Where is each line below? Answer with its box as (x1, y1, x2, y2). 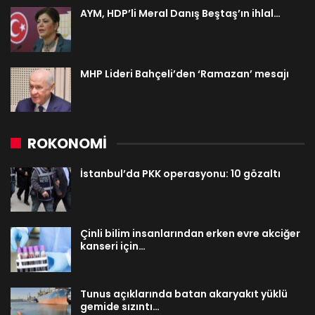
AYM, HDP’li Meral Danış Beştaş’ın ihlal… (80, 6, 281, 20)
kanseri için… (80, 239, 146, 254)
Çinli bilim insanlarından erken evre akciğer (80, 226, 300, 241)
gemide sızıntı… (80, 299, 160, 314)
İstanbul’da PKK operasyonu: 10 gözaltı (80, 166, 281, 181)
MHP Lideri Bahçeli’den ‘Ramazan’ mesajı (80, 66, 289, 81)
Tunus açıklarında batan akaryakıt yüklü (80, 286, 288, 301)
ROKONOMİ (27, 133, 107, 153)
